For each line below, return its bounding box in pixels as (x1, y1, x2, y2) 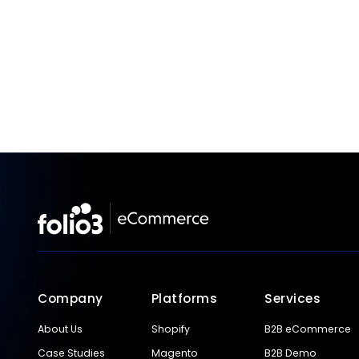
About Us (38, 322, 83, 336)
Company (38, 290, 103, 307)
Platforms (151, 290, 218, 307)
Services (264, 290, 321, 307)
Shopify (151, 322, 190, 336)
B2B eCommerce (264, 322, 352, 336)
